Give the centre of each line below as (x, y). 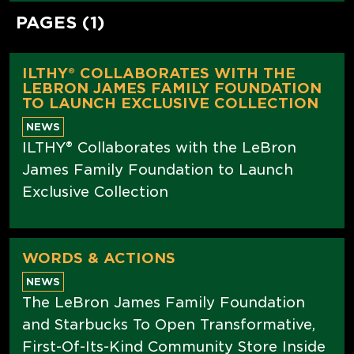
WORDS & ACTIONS (99, 258)
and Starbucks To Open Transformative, (169, 324)
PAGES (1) (60, 22)
